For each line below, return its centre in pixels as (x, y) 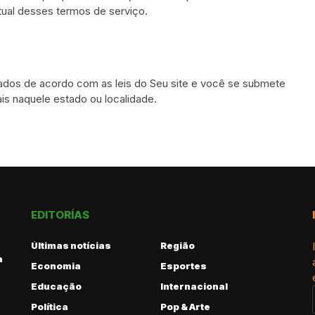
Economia (56, 266)
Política (50, 307)
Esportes (183, 266)
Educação (56, 286)
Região (177, 245)
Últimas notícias (71, 245)
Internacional (194, 286)
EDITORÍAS (60, 215)
